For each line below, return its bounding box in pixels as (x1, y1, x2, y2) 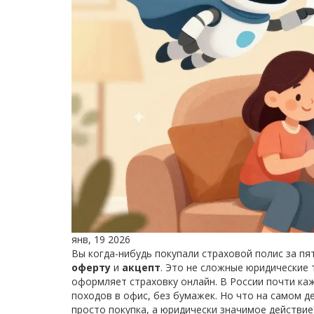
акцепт (122, 260, 161, 274)
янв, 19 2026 (71, 232, 130, 246)
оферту (71, 260, 111, 274)
